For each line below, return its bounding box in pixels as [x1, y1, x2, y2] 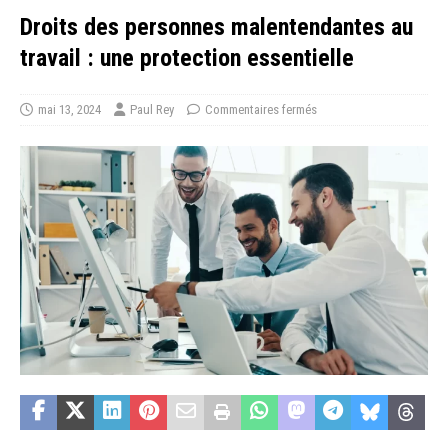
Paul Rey [130, 102, 174, 118]
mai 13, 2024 [38, 102, 101, 118]
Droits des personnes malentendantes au [20, 13, 413, 42]
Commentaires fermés [205, 102, 317, 118]
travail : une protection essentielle [20, 44, 354, 73]
